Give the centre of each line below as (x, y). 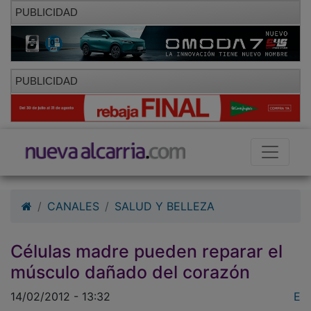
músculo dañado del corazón (130, 272)
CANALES (73, 207)
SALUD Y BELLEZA (165, 207)
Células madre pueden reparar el (146, 252)
